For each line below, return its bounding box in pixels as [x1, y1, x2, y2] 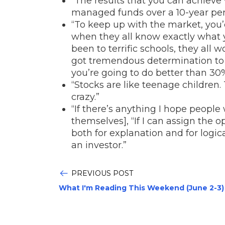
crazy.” [71, 91, 99, 102]
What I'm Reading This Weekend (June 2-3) [59, 183, 224, 192]
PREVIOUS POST [71, 168, 133, 178]
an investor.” [71, 139, 127, 151]
